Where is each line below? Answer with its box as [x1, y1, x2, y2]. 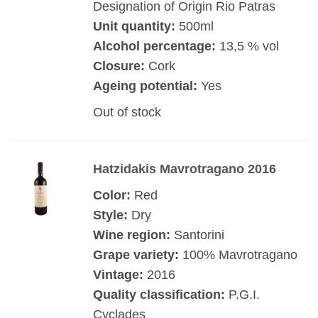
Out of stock [92, 104, 161, 119]
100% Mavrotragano [178, 248, 297, 263]
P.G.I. [224, 287, 260, 302]
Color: [92, 188, 131, 203]
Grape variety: [92, 248, 179, 263]
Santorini [170, 228, 224, 243]
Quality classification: [92, 287, 225, 302]
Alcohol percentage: [92, 38, 216, 53]
